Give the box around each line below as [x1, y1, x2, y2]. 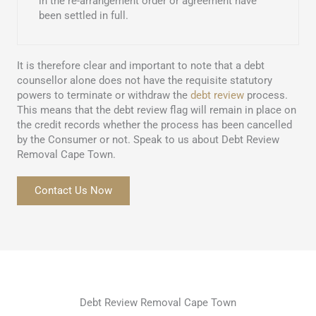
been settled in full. [39, 9, 128, 23]
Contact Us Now [35, 184, 112, 197]
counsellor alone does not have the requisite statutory [17, 74, 272, 87]
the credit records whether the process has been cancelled [17, 119, 292, 132]
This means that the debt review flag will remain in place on [17, 104, 296, 117]
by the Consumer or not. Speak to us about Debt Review [17, 133, 279, 147]
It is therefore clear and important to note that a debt [17, 59, 265, 73]
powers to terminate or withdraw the [17, 89, 190, 102]
